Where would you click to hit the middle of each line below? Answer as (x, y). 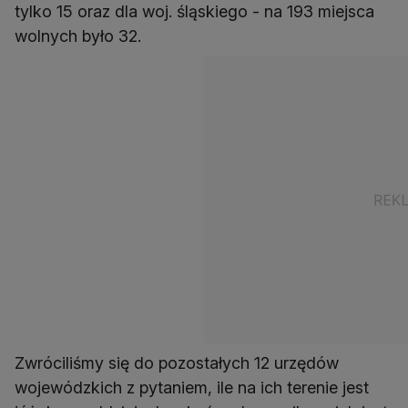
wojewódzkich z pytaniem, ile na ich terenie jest (192, 388)
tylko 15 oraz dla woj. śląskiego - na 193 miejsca (194, 12)
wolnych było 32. (78, 36)
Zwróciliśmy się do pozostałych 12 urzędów (177, 363)
